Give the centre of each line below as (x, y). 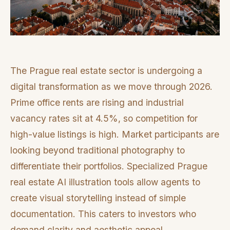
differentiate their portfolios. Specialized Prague (109, 166)
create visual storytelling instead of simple (98, 198)
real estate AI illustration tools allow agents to (105, 182)
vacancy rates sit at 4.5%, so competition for (104, 119)
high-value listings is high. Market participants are (115, 135)
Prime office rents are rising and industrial (97, 103)
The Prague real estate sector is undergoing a (106, 71)
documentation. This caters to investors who (103, 214)
